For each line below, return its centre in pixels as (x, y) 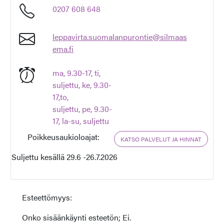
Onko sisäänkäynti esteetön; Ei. (76, 217)
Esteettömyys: (47, 197)
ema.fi (63, 49)
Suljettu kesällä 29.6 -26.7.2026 (64, 157)
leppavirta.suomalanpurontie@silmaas (119, 37)
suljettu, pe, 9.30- (82, 109)
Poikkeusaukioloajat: (64, 137)
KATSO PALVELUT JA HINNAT (161, 139)
